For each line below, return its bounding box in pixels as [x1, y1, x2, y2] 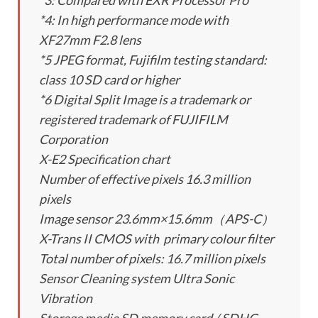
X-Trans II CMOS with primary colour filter [39, 231, 274, 247]
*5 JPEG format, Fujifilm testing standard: [39, 52, 267, 68]
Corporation [39, 131, 108, 148]
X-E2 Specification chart [39, 151, 170, 168]
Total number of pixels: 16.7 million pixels [39, 251, 265, 267]
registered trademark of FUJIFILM [39, 111, 228, 128]
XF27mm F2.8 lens [39, 32, 141, 48]
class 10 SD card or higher [39, 72, 180, 88]
